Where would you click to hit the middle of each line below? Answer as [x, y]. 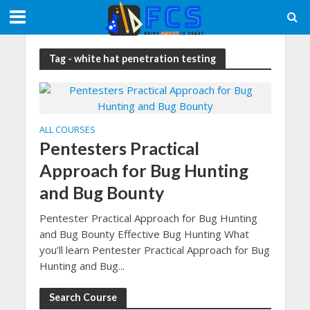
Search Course [83, 297]
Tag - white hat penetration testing [132, 58]
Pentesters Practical [119, 148]
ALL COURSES [67, 130]
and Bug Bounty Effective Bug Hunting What [144, 234]
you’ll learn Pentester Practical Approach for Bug [154, 250]
